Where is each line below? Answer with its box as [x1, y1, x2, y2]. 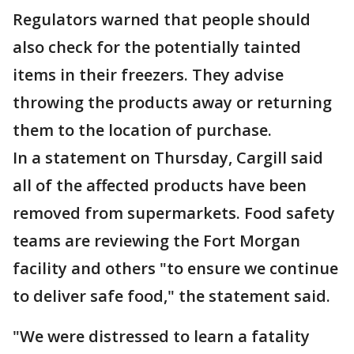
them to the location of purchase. [13, 119, 272, 141]
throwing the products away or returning [13, 92, 332, 114]
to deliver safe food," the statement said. [13, 285, 330, 307]
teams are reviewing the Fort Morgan [13, 230, 300, 252]
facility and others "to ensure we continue [13, 258, 338, 280]
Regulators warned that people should [13, 9, 311, 31]
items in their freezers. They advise [13, 64, 284, 86]
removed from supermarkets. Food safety [13, 202, 335, 224]
